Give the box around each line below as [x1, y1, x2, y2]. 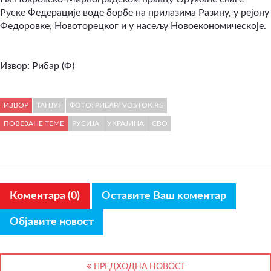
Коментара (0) [10, 191, 80, 202]
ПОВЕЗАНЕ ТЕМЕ [4, 120, 64, 128]
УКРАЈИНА [107, 120, 144, 128]
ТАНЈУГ [36, 102, 62, 109]
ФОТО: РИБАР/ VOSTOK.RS [70, 102, 163, 109]
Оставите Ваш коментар [102, 191, 226, 202]
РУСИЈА [72, 120, 99, 128]
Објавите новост [10, 217, 94, 228]
